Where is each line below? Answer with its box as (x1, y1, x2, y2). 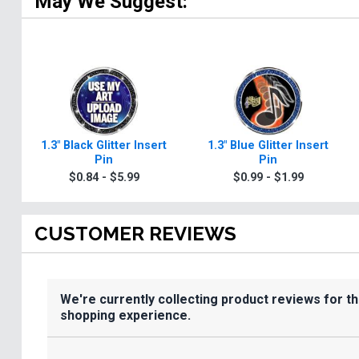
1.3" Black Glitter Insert (41, 138, 167, 152)
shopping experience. (60, 307, 191, 323)
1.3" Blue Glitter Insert (208, 138, 329, 152)
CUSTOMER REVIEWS (34, 221, 236, 245)
